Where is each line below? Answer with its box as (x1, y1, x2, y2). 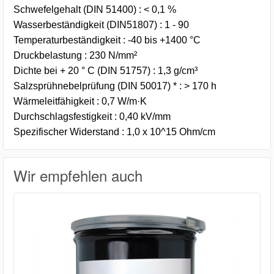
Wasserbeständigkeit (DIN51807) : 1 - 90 (13, 20, 189, 31)
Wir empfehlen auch (13, 165, 143, 187)
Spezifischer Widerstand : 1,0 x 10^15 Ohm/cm (13, 127, 215, 138)
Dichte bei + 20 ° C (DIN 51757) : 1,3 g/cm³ (13, 65, 198, 76)
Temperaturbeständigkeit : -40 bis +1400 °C (13, 35, 201, 46)
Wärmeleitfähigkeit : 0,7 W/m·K (13, 96, 147, 107)
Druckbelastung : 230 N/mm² (13, 50, 137, 61)
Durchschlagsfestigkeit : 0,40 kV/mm (13, 111, 171, 122)
